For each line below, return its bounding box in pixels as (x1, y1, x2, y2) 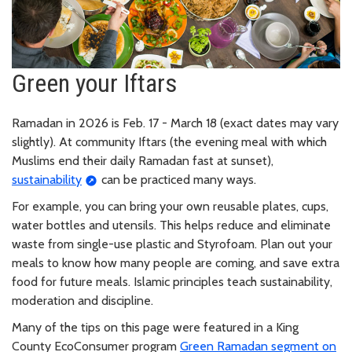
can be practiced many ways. (97, 172, 256, 187)
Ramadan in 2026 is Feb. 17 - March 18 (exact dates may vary (12, 115, 339, 130)
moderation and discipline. (12, 293, 153, 308)
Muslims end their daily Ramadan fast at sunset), (12, 153, 273, 168)
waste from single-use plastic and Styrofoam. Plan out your (12, 236, 332, 251)
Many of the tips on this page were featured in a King (12, 320, 299, 335)
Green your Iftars (12, 68, 177, 98)
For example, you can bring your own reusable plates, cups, (12, 199, 328, 214)
